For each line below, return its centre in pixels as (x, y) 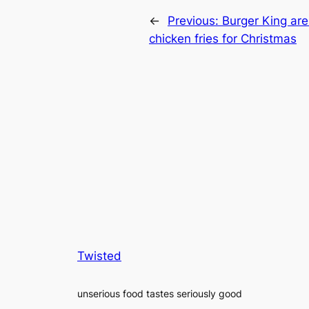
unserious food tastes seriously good (160, 294)
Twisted (99, 256)
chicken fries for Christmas (223, 39)
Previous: (195, 21)
